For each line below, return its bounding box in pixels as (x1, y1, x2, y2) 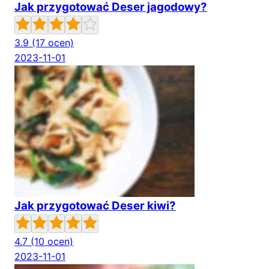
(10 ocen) (31, 235, 73, 247)
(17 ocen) (32, 37, 74, 49)
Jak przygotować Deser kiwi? (14, 199, 176, 213)
